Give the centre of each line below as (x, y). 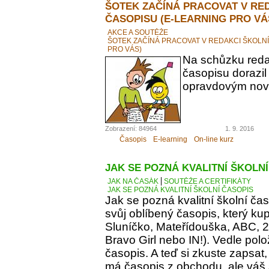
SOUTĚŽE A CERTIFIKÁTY (207, 182)
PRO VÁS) (125, 49)
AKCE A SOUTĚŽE (138, 32)
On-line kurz (214, 140)
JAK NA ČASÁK (133, 182)
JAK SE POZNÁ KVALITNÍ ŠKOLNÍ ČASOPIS (180, 190)
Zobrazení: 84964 (131, 128)
